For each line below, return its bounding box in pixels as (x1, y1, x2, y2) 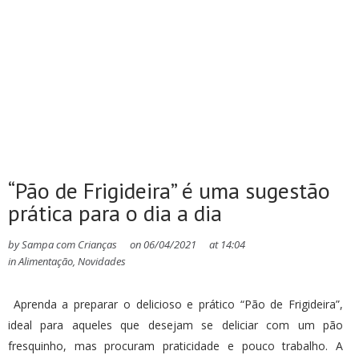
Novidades (78, 254, 126, 268)
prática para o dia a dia (8, 198, 222, 228)
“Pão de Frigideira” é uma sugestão (8, 175, 330, 205)
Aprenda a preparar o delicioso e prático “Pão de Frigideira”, (8, 296, 343, 312)
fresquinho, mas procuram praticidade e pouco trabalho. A (8, 338, 343, 353)
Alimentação (18, 254, 73, 268)
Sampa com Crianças (19, 237, 117, 252)
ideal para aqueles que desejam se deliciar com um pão (8, 317, 343, 333)
